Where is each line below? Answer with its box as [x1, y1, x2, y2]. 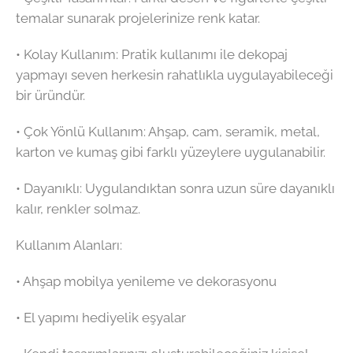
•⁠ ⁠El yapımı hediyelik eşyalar [16, 310, 186, 326]
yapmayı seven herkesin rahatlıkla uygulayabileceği [16, 67, 333, 84]
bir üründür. [16, 87, 85, 104]
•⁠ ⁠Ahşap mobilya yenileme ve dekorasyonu [16, 273, 277, 290]
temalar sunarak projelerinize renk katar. [16, 10, 260, 27]
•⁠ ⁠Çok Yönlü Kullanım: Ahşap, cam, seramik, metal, [16, 124, 320, 140]
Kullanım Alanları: [16, 237, 122, 254]
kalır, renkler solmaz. [16, 201, 140, 217]
